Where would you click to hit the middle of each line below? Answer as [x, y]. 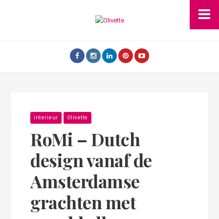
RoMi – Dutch [85, 139]
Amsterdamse [85, 181]
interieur [46, 117]
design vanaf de [91, 160]
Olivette [77, 117]
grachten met [83, 202]
